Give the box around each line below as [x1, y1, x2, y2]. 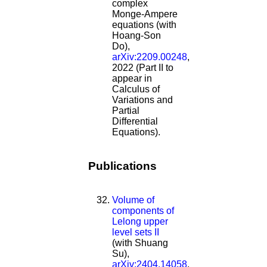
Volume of [112, 194, 154, 205]
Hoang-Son [112, 30, 161, 41]
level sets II [112, 226, 159, 237]
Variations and [112, 95, 173, 105]
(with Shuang [112, 237, 168, 248]
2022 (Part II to [112, 63, 173, 73]
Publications [88, 159, 157, 172]
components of [112, 205, 174, 216]
